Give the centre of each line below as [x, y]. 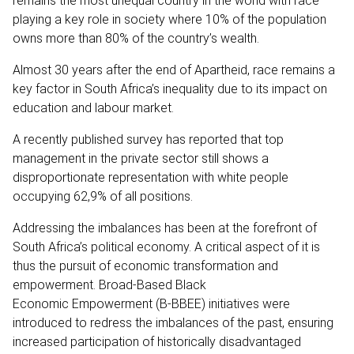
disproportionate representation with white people [151, 177]
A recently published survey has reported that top [148, 139]
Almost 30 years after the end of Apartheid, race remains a [174, 70]
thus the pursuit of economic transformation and [145, 265]
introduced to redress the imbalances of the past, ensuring [173, 322]
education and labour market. [95, 107]
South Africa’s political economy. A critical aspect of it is [166, 247]
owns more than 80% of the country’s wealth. [137, 38]
